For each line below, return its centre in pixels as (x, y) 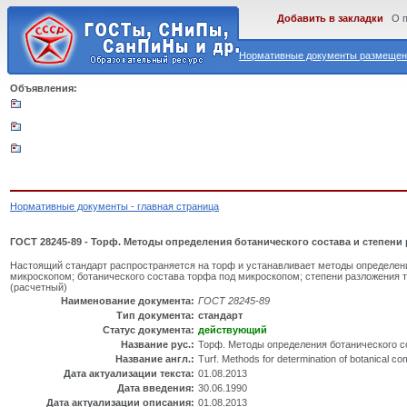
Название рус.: (158, 345)
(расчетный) (39, 288)
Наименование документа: (128, 301)
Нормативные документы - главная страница (114, 206)
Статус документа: (149, 330)
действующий (233, 330)
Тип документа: (155, 316)
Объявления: (44, 88)
